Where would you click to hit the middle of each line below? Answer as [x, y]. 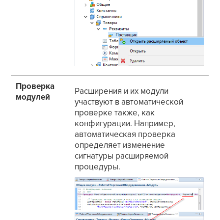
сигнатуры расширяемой [122, 156]
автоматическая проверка [125, 135]
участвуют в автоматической [129, 102]
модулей [33, 97]
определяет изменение [120, 145]
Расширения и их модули [122, 91]
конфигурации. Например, [125, 124]
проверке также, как [115, 113]
